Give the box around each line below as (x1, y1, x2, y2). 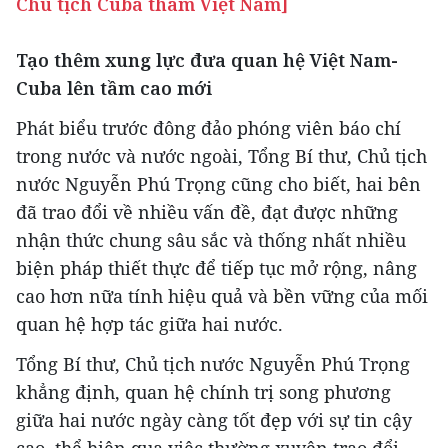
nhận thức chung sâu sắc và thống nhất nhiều (16, 228, 406, 252)
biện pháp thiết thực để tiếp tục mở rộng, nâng (16, 256, 417, 280)
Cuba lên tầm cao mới (16, 76, 212, 100)
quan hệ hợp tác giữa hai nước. (16, 312, 283, 336)
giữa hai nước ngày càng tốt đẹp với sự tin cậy (16, 408, 412, 432)
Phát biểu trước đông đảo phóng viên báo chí (16, 116, 401, 140)
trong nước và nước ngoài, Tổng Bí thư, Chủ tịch (16, 144, 427, 168)
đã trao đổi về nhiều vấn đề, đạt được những (16, 200, 398, 224)
